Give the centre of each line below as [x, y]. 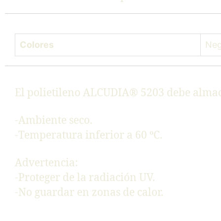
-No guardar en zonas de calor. [89, 193]
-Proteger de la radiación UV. [85, 178]
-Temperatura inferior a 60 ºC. [89, 135]
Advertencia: [46, 163]
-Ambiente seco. [54, 121]
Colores [37, 44]
